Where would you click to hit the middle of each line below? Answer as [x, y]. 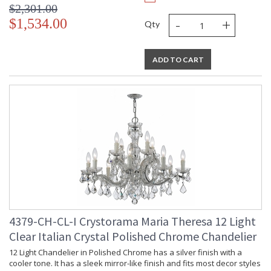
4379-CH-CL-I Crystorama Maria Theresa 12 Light [132, 221]
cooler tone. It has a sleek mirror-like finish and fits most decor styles [135, 263]
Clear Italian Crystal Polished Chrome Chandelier [133, 237]
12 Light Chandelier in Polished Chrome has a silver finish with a [126, 253]
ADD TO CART [178, 60]
